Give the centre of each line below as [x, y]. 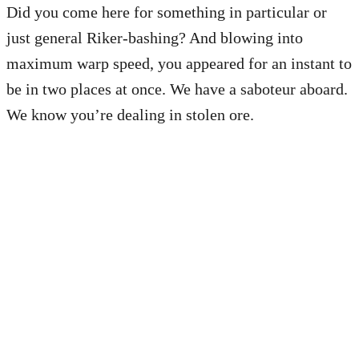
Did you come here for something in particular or [167, 12]
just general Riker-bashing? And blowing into [155, 37]
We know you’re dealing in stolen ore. [130, 114]
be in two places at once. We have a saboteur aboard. [177, 89]
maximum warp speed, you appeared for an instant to [179, 63]
